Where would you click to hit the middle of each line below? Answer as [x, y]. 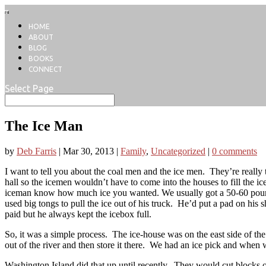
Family [133, 151]
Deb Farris [37, 151]
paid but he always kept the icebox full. [78, 214]
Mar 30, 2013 [88, 151]
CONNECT [45, 69]
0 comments [235, 151]
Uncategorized [178, 151]
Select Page [29, 89]
